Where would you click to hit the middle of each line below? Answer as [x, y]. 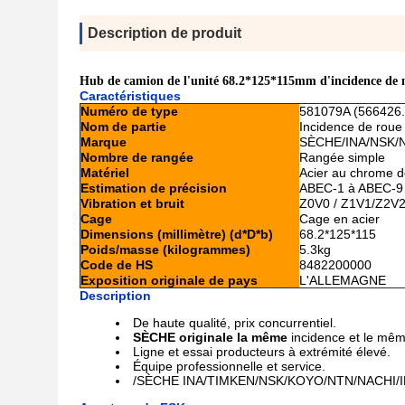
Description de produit [165, 33]
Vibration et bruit [132, 203]
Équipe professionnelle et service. [229, 366]
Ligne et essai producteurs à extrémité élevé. [262, 352]
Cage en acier [339, 219]
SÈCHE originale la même [212, 337]
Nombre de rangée [137, 157]
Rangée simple [342, 157]
